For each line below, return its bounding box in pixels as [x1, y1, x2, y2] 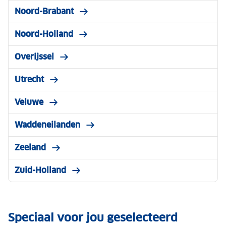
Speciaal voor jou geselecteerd [8, 210, 178, 224]
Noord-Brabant [15, 6, 74, 17]
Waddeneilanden [15, 119, 80, 130]
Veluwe [15, 96, 43, 107]
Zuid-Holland [15, 164, 66, 176]
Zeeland [15, 142, 46, 153]
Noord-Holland [15, 28, 73, 39]
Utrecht [15, 74, 44, 85]
